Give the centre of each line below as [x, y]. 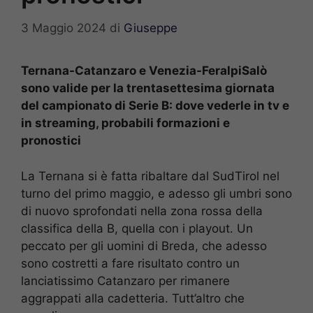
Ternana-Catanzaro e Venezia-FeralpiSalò [144, 71]
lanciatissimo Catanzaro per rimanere [125, 281]
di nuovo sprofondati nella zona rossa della [142, 211]
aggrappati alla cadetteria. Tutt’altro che [133, 298]
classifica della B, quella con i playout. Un [137, 228]
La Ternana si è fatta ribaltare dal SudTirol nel [150, 176]
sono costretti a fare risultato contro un [130, 263]
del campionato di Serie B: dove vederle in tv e [155, 106]
